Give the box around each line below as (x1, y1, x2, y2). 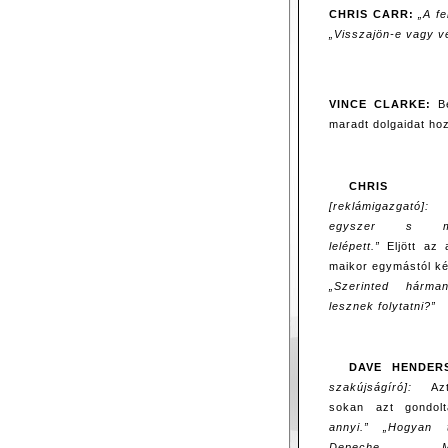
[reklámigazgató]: (329, 199, 429, 212)
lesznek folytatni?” (329, 299, 436, 312)
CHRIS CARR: (329, 7, 414, 20)
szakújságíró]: (329, 380, 412, 393)
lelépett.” (329, 239, 380, 252)
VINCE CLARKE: (329, 98, 432, 111)
